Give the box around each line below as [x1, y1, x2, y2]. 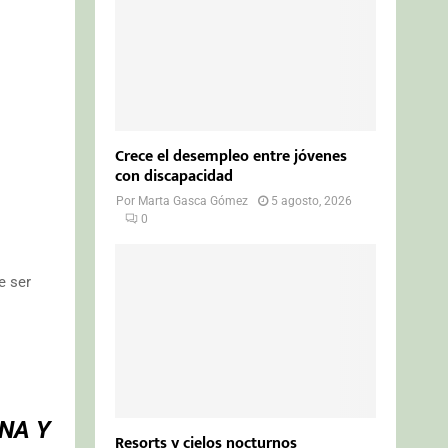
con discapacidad [115, 162, 234, 190]
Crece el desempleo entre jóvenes [115, 142, 348, 170]
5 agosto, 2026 [271, 193, 353, 208]
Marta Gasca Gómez [138, 193, 249, 208]
